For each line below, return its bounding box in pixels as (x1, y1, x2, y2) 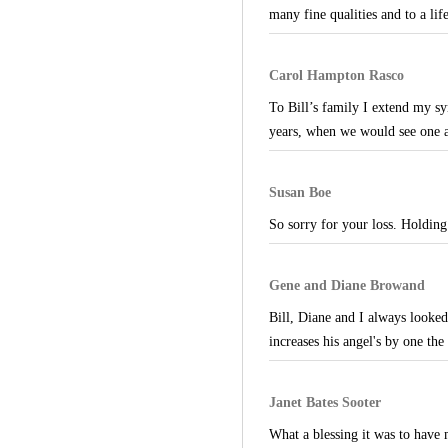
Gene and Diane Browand (268, 277, 425, 293)
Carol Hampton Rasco (268, 67, 404, 83)
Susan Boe (268, 184, 331, 200)
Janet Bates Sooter (268, 394, 381, 410)
